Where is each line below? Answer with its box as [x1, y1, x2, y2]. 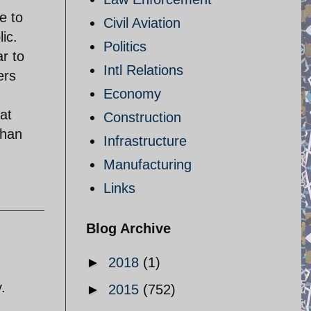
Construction [103, 110, 181, 125]
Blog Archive [86, 221, 171, 236]
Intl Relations [103, 62, 183, 78]
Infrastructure [103, 133, 187, 149]
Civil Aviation [103, 15, 180, 31]
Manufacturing [103, 157, 192, 172]
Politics [103, 39, 146, 54]
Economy [103, 86, 161, 101]
